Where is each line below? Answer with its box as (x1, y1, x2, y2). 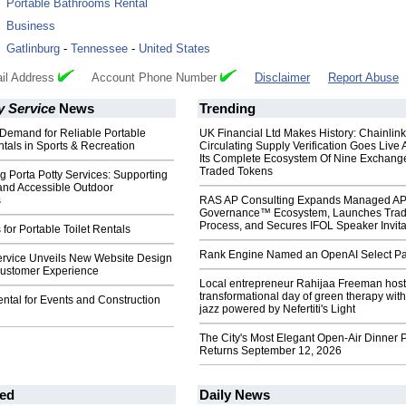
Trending (199, 101, 256, 117)
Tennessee (71, 42, 128, 56)
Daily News (199, 387, 270, 403)
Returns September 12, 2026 (199, 344, 342, 358)
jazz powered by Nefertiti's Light (199, 303, 355, 316)
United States (139, 42, 210, 56)
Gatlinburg (6, 42, 60, 56)
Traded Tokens (199, 165, 273, 179)
